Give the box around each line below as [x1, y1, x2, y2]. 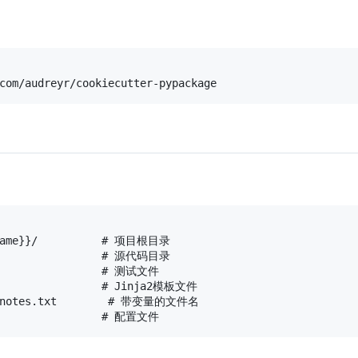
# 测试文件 [101, 264, 159, 277]
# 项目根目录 [101, 233, 170, 247]
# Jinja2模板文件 [101, 279, 197, 292]
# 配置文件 [101, 309, 159, 323]
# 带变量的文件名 [108, 294, 199, 308]
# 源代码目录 [101, 249, 170, 262]
